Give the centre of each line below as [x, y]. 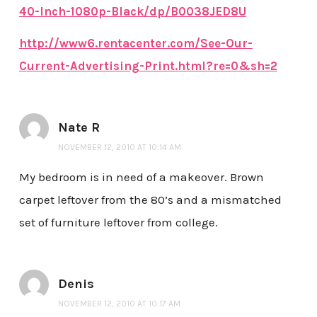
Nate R [79, 128]
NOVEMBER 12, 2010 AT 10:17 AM [119, 304]
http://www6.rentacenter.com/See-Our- [136, 44]
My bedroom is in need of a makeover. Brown [141, 177]
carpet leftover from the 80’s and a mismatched [150, 200]
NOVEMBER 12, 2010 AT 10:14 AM [119, 148]
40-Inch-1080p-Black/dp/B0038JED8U [132, 11]
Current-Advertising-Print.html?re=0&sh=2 [148, 66]
